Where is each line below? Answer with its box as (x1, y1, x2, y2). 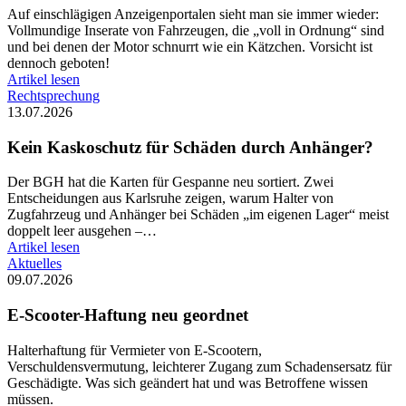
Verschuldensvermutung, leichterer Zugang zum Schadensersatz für (7, 358, 391, 374)
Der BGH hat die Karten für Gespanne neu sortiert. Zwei (7, 174, 333, 190)
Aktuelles (7, 256, 62, 272)
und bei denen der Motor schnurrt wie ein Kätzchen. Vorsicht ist (7, 38, 372, 54)
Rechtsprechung (7, 87, 100, 103)
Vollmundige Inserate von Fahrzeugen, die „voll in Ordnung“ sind (7, 22, 384, 38)
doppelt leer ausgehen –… (7, 223, 157, 239)
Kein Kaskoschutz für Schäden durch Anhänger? (7, 137, 373, 157)
